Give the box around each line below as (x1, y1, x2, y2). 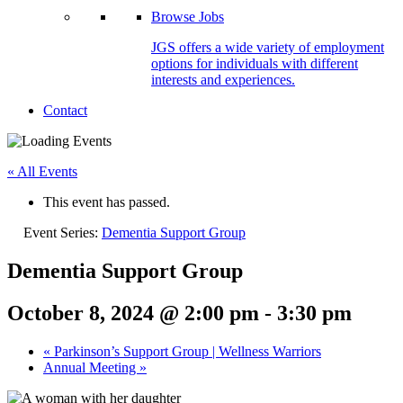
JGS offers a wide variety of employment (151, 40, 384, 55)
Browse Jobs (151, 9, 224, 24)
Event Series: (23, 225, 102, 240)
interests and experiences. (151, 72, 295, 87)
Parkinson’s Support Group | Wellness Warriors (50, 343, 321, 359)
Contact (43, 103, 87, 118)
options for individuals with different (151, 56, 358, 71)
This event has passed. (43, 194, 170, 210)
